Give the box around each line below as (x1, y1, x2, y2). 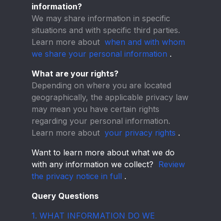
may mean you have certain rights (32, 104, 159, 114)
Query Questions (32, 191, 99, 201)
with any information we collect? (32, 159, 158, 169)
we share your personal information (32, 49, 167, 59)
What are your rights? (32, 69, 118, 78)
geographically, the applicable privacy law (32, 92, 188, 102)
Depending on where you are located (32, 80, 171, 90)
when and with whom (105, 37, 185, 47)
